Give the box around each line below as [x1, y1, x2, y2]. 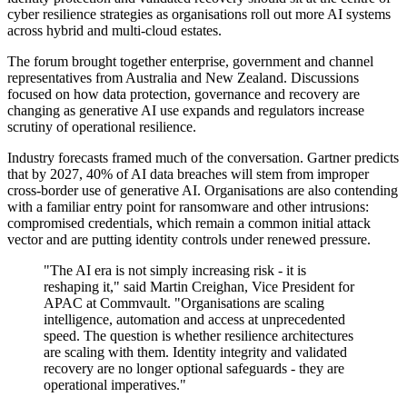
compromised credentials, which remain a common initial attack [7, 215, 371, 232]
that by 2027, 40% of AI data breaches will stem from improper [7, 166, 369, 183]
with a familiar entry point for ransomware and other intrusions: [7, 199, 369, 215]
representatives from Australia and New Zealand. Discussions [7, 70, 359, 86]
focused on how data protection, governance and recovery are [7, 86, 360, 103]
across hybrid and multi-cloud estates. [7, 23, 222, 39]
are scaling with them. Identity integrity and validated [44, 344, 347, 361]
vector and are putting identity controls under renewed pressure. [7, 232, 371, 248]
